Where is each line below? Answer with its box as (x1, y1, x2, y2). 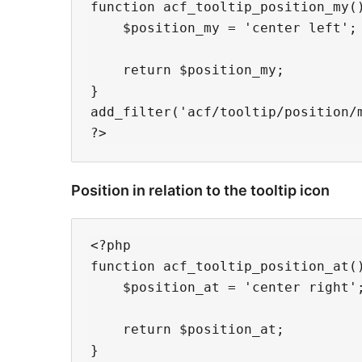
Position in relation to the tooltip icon (71, 182, 330, 200)
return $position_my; (90, 62, 284, 78)
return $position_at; (90, 322, 284, 338)
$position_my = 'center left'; (90, 20, 357, 36)
